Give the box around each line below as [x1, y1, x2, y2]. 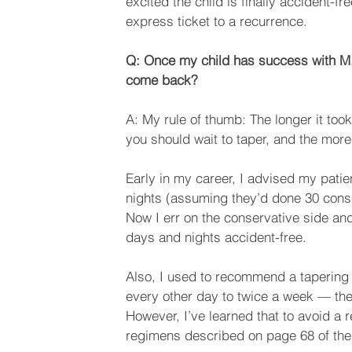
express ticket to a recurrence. [126, 13, 307, 30]
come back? [126, 71, 198, 89]
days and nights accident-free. [126, 229, 306, 246]
